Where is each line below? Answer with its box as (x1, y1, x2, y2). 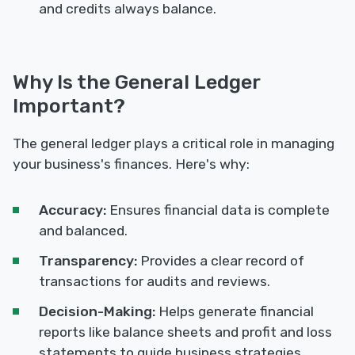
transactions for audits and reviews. (39, 273, 270, 290)
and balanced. (39, 223, 128, 239)
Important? (13, 94, 125, 118)
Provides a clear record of (137, 253, 304, 269)
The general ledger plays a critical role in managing (13, 136, 334, 152)
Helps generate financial (155, 303, 314, 320)
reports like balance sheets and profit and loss (39, 324, 332, 341)
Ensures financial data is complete (106, 202, 330, 219)
